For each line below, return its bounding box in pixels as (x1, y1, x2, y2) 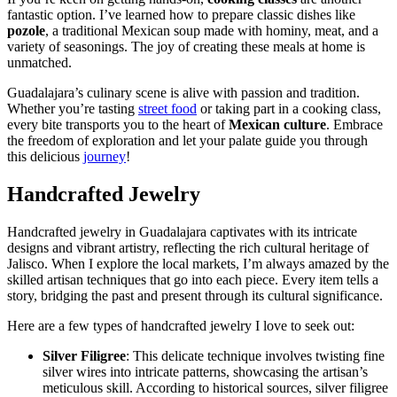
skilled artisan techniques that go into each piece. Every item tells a (7, 272, 378, 288)
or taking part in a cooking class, (197, 101, 381, 117)
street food (138, 101, 197, 117)
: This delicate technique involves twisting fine (126, 348, 385, 364)
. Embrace (326, 117, 383, 133)
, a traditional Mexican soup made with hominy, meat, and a (45, 23, 378, 39)
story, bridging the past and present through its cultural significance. (7, 288, 383, 304)
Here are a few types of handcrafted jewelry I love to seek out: (7, 318, 354, 334)
